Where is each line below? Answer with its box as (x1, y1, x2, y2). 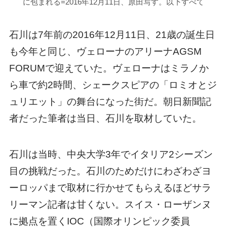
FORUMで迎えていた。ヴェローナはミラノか (9, 62, 209, 73)
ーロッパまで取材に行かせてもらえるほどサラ (9, 182, 211, 193)
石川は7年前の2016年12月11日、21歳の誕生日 (9, 29, 215, 40)
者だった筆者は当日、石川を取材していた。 (9, 112, 202, 124)
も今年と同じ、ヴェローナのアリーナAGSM (9, 46, 202, 57)
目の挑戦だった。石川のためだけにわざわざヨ (9, 165, 211, 176)
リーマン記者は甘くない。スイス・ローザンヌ (9, 199, 211, 210)
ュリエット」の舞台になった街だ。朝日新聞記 (9, 96, 211, 107)
